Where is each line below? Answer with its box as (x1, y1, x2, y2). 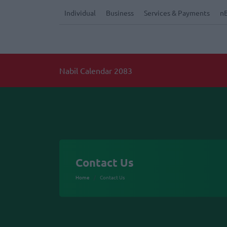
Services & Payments (144, 8, 210, 17)
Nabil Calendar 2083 (59, 65, 132, 75)
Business (106, 8, 134, 17)
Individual (64, 8, 96, 17)
